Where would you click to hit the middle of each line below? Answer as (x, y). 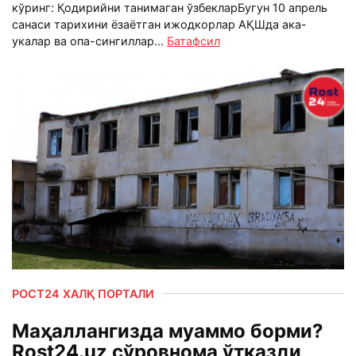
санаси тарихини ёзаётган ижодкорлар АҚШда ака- (159, 24)
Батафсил (193, 41)
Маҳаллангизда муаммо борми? (168, 331)
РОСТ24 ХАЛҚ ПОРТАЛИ (83, 294)
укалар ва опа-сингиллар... (89, 41)
